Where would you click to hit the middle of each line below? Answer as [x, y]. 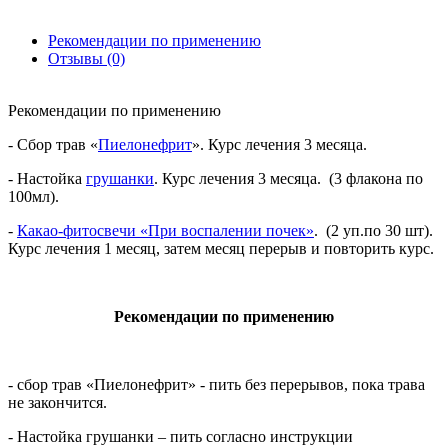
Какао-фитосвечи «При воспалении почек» [165, 230]
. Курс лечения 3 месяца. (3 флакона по [288, 178]
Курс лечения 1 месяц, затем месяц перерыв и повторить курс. [221, 248]
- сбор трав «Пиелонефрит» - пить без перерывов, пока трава [216, 384]
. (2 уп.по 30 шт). [373, 230]
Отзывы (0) [86, 58]
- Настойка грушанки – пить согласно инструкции [180, 436]
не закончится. [57, 402]
